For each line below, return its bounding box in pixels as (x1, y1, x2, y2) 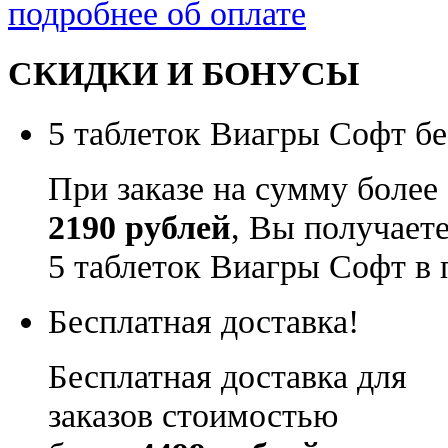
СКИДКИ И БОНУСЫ (8, 54, 359, 93)
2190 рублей (48, 208, 231, 247)
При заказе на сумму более (48, 169, 438, 208)
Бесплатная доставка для (48, 357, 407, 396)
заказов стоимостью (48, 396, 338, 435)
